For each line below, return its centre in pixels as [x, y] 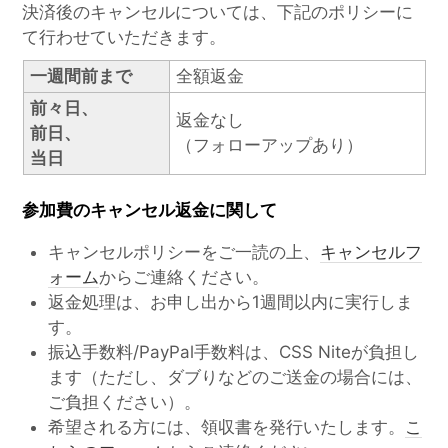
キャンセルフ [370, 251]
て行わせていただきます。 [124, 37]
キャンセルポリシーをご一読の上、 [183, 251]
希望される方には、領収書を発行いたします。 [226, 426]
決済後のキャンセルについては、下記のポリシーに [218, 12]
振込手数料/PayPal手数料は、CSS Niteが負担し [233, 351]
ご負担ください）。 [124, 401]
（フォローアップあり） [269, 145]
